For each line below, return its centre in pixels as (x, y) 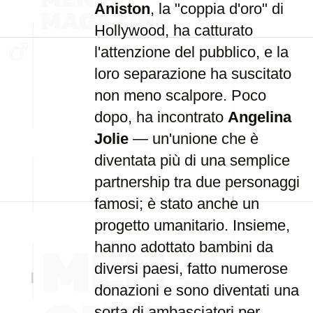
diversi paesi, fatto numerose (191, 269)
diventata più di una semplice (192, 160)
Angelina (260, 117)
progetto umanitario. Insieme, (192, 225)
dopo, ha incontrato (161, 117)
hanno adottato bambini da (184, 247)
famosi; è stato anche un (177, 204)
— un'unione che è (194, 139)
